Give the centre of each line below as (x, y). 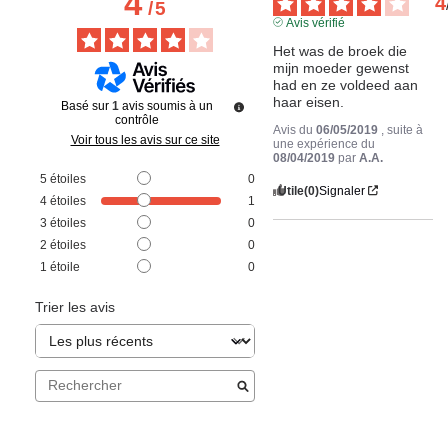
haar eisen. (309, 101)
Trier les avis (75, 306)
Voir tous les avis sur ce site (145, 139)
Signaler (342, 190)
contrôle (136, 119)
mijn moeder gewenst (341, 67)
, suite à (402, 129)
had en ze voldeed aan (346, 84)
